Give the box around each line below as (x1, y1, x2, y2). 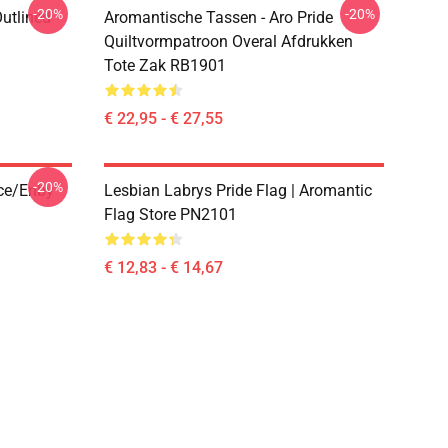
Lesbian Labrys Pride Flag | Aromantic (104, 181, 372, 200)
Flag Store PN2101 (104, 205, 237, 224)
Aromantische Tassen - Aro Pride (104, 8, 333, 27)
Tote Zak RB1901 (104, 56, 226, 75)
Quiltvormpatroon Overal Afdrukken (104, 32, 353, 51)
